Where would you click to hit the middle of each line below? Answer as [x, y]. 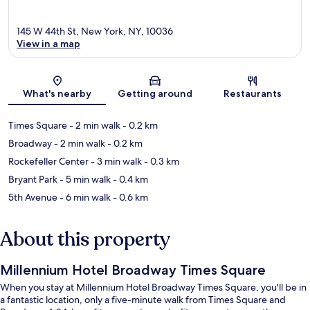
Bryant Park [33, 180]
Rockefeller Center [48, 162]
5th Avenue [33, 198]
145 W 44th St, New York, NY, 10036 [95, 31]
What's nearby [57, 94]
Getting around [155, 94]
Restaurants [253, 94]
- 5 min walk [84, 180]
